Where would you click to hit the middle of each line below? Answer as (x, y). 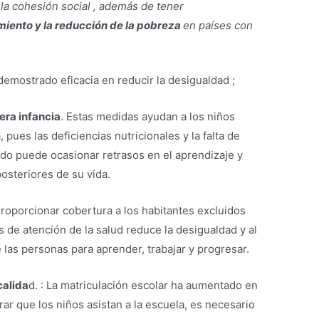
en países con (218, 26)
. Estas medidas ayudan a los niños (148, 116)
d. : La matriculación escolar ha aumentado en (143, 285)
